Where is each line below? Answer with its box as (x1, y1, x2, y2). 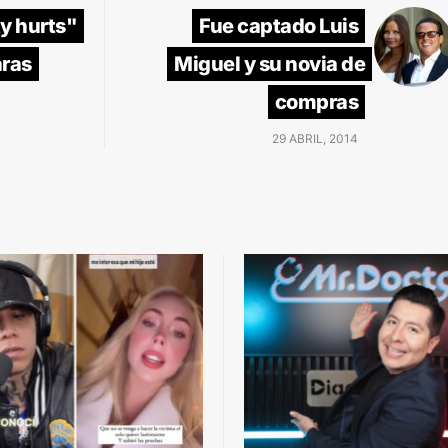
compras (274, 89, 358, 114)
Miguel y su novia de (174, 51, 365, 76)
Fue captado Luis (199, 13, 358, 38)
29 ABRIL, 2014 (272, 130, 358, 146)
